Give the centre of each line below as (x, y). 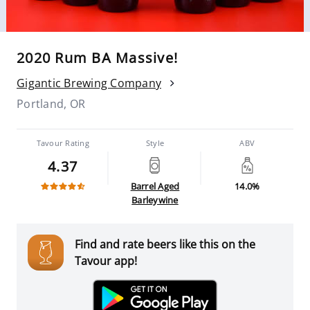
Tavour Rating (63, 143)
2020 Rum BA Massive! (97, 58)
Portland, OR (51, 104)
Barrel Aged (155, 186)
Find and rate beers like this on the (165, 244)
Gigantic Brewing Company (89, 83)
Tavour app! (106, 261)
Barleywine (155, 200)
